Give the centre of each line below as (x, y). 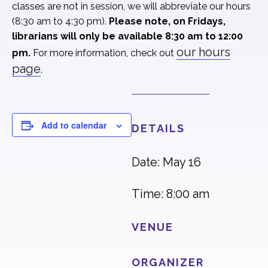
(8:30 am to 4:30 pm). (60, 21)
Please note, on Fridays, (167, 21)
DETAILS (158, 128)
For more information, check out (105, 53)
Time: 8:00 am (170, 194)
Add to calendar (74, 125)
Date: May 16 (166, 162)
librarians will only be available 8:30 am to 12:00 (127, 36)
